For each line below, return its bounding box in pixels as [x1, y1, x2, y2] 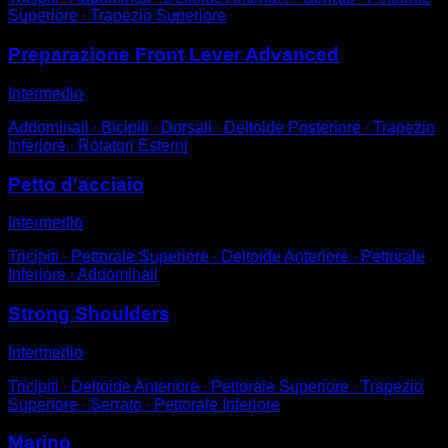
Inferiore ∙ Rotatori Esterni [8, 136, 188, 154]
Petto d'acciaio [8, 173, 144, 195]
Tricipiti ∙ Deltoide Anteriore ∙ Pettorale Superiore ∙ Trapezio [8, 377, 423, 395]
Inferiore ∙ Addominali [8, 266, 158, 284]
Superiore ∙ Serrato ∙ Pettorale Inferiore [8, 395, 280, 413]
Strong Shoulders [8, 302, 170, 324]
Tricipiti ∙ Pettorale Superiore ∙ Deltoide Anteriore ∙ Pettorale [8, 248, 425, 266]
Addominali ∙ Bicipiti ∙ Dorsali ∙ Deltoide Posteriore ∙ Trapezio [8, 118, 435, 136]
